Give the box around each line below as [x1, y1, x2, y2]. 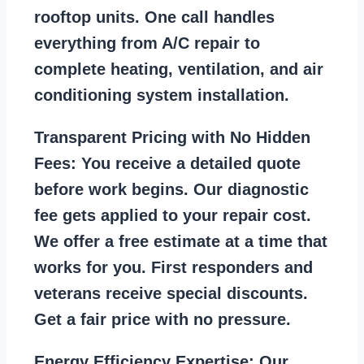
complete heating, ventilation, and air [34, 59, 323, 78]
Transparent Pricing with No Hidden [34, 128, 310, 146]
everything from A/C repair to [34, 33, 260, 52]
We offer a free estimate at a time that [34, 232, 327, 250]
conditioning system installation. [34, 85, 289, 104]
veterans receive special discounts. [34, 284, 308, 302]
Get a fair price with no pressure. [34, 310, 291, 328]
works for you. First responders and [34, 258, 313, 276]
